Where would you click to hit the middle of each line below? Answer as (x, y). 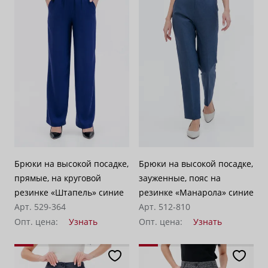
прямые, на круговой (58, 178)
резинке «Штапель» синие (69, 193)
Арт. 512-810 (165, 207)
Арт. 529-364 (40, 207)
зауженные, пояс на (180, 178)
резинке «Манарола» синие (196, 193)
